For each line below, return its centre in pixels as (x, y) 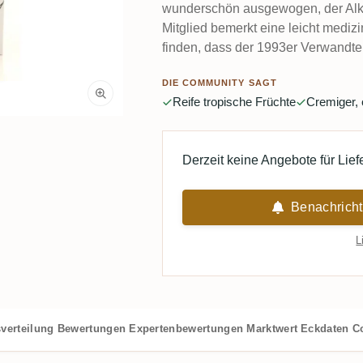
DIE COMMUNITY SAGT (219, 83)
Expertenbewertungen (186, 329)
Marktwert (272, 329)
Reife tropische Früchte (234, 102)
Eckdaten (325, 329)
